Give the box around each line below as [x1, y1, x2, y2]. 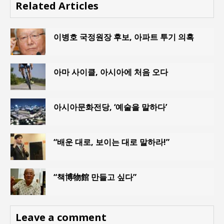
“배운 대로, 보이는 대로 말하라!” [53, 136, 169, 148]
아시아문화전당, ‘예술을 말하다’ [53, 101, 167, 113]
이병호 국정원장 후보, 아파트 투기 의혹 [53, 31, 194, 43]
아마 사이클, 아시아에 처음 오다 [53, 66, 168, 78]
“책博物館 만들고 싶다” [53, 171, 136, 183]
